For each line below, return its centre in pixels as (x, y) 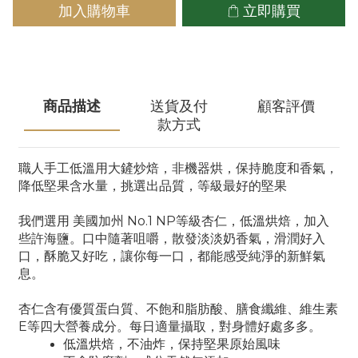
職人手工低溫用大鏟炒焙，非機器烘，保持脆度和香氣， (178, 168)
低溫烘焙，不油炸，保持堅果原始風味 (172, 344)
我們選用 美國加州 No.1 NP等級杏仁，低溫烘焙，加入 (174, 221)
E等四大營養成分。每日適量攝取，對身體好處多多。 (170, 326)
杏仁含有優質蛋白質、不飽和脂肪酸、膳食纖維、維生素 (178, 309)
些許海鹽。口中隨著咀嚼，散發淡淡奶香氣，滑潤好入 (172, 239)
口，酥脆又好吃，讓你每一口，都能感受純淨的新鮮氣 (172, 256)
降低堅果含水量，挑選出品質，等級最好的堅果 (153, 186)
